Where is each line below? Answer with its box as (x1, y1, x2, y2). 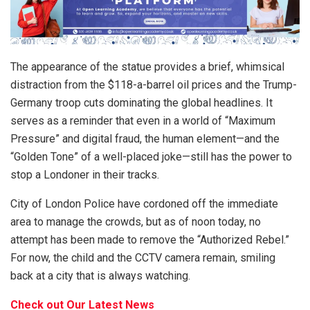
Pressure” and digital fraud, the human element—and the (10, 132, 280, 146)
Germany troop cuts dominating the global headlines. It (10, 96, 273, 110)
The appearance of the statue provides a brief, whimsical (10, 60, 284, 74)
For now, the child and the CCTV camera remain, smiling (10, 251, 275, 265)
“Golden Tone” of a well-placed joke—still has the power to (10, 150, 292, 164)
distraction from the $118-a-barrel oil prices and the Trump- (10, 78, 297, 92)
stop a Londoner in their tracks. (10, 168, 159, 182)
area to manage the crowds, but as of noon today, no (10, 215, 261, 229)
